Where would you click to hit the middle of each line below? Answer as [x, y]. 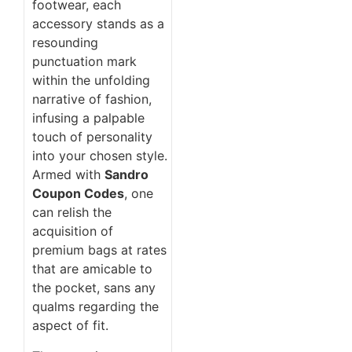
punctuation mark [84, 62]
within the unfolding [91, 81]
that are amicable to [92, 269]
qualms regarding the [95, 307]
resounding [65, 43]
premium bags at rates [99, 250]
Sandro [126, 175]
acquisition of [73, 231]
